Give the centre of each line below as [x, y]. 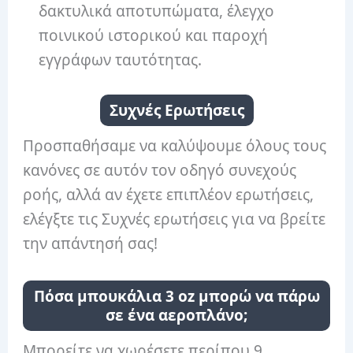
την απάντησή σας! [93, 244]
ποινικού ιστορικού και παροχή [154, 35]
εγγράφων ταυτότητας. [123, 59]
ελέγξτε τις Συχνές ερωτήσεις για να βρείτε [175, 219]
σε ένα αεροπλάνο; [176, 315]
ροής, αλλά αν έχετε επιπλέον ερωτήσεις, [169, 195]
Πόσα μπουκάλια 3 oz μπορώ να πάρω [176, 296]
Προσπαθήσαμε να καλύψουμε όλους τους [175, 146]
